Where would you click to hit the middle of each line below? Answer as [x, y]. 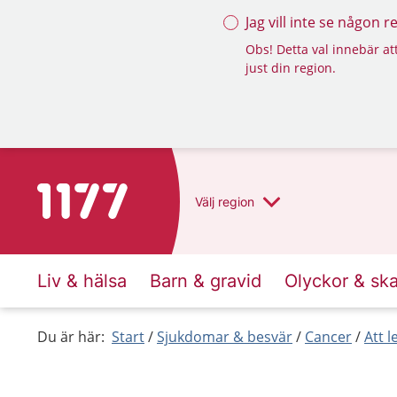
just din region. [291, 68]
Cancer [328, 337]
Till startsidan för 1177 [111, 194]
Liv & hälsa [82, 281]
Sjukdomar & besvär [225, 337]
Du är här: [71, 337]
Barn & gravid [206, 281]
